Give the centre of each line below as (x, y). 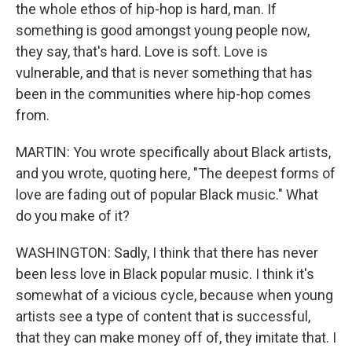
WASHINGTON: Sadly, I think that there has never (167, 253)
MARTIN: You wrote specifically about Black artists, (173, 152)
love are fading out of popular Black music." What (167, 194)
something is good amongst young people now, (163, 30)
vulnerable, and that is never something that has (164, 73)
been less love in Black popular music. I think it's (165, 274)
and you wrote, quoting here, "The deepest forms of (176, 173)
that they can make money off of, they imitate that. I (176, 337)
